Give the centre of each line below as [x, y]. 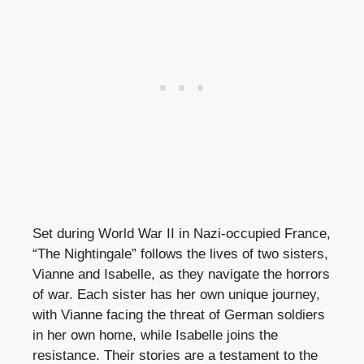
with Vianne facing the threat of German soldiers [179, 315]
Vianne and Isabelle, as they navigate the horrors [181, 275]
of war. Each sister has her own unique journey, [176, 295]
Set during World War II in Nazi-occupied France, [182, 234]
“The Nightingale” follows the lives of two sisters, [180, 254]
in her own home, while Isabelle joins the [155, 336]
